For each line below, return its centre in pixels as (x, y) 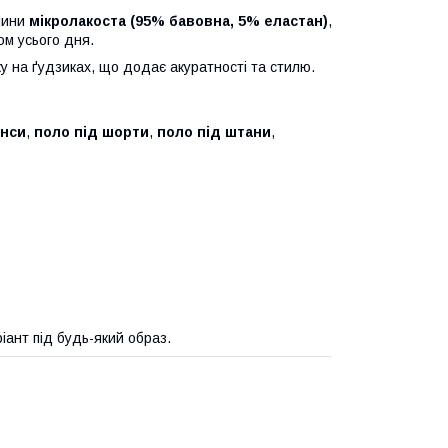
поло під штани (214, 131)
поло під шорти (91, 131)
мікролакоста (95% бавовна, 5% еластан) (178, 20)
